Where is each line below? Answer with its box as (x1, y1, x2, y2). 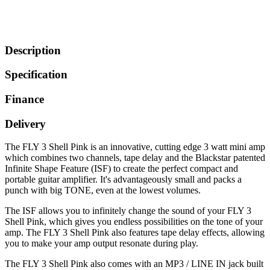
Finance (5, 93, 44, 105)
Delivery (5, 117, 46, 130)
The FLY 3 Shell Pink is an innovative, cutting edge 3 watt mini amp (5, 142, 265, 152)
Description (5, 43, 61, 57)
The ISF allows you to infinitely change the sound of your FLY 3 (5, 206, 251, 216)
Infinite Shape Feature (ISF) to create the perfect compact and (5, 163, 238, 174)
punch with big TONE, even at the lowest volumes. (5, 185, 201, 196)
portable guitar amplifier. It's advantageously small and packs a (5, 174, 242, 185)
